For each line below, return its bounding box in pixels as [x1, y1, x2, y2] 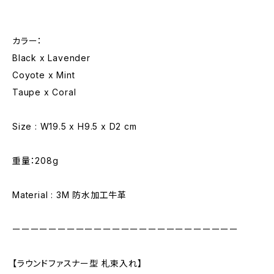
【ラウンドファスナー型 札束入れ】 [12, 258, 143, 268]
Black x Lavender [12, 53, 91, 63]
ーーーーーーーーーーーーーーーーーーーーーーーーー [12, 224, 239, 234]
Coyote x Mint [12, 70, 75, 80]
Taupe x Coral [12, 87, 76, 97]
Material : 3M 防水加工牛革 [12, 190, 127, 200]
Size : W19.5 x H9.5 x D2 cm [12, 121, 137, 131]
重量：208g [12, 155, 59, 166]
